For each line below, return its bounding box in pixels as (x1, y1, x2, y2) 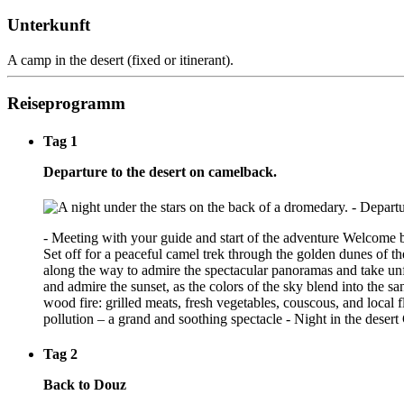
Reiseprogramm (7, 94, 125, 114)
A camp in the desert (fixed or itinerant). (7, 51, 234, 68)
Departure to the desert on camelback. (43, 163, 277, 179)
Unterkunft (7, 14, 90, 34)
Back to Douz (43, 377, 126, 393)
